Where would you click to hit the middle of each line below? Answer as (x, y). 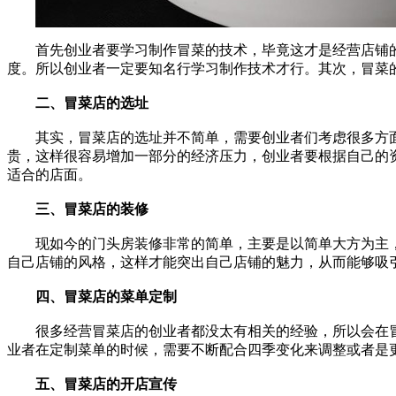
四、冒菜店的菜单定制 (106, 296)
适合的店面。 (49, 174)
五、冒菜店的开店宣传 (106, 384)
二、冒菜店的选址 (92, 103)
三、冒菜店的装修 (92, 209)
